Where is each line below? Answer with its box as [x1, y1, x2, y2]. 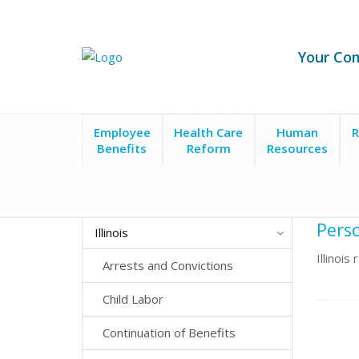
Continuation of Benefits [103, 325, 236, 341]
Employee [93, 124, 151, 140]
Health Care [174, 124, 244, 140]
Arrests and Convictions [103, 257, 233, 273]
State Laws [109, 186, 162, 200]
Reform [186, 140, 231, 156]
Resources [267, 140, 329, 156]
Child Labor [103, 291, 163, 307]
